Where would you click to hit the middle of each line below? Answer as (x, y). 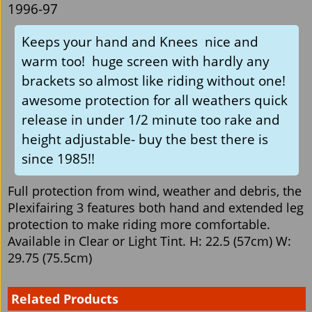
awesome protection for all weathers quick (155, 100)
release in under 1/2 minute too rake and (151, 119)
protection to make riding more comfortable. (139, 224)
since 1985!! (58, 158)
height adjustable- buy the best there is (145, 139)
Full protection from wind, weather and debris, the (155, 190)
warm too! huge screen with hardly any (146, 61)
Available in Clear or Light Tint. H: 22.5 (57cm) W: (149, 241)
